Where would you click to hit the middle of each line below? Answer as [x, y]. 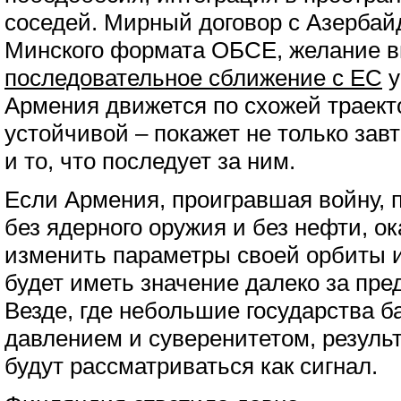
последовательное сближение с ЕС [193, 78]
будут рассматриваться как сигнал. [191, 366]
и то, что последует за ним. [150, 161]
